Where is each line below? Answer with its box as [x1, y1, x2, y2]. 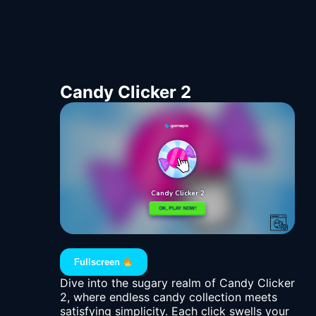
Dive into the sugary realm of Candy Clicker [60, 276, 295, 291]
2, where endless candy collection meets [60, 290, 277, 305]
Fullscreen [74, 257, 123, 268]
